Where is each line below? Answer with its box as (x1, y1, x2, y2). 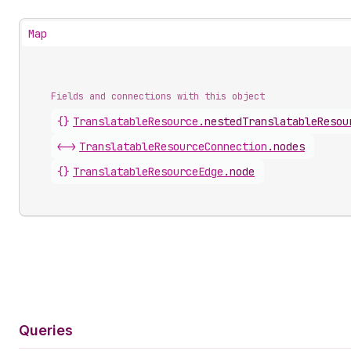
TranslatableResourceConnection (79, 139, 267, 154)
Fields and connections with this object (51, 90, 265, 103)
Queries (19, 322, 73, 338)
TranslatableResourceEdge (73, 165, 223, 179)
